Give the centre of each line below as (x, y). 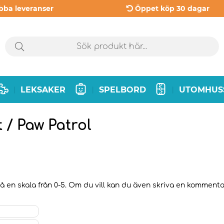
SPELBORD (122, 89)
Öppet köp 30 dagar (172, 8)
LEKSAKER (43, 89)
